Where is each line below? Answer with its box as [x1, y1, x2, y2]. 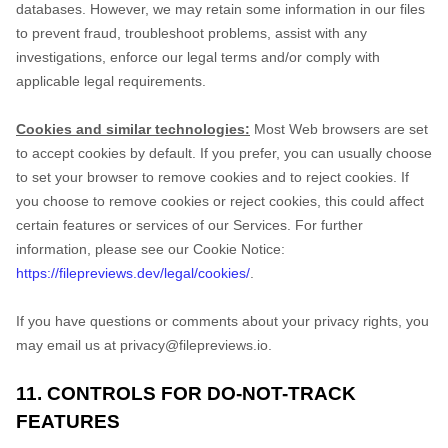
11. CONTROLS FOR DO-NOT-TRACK [16, 383, 356, 404]
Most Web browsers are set [250, 121, 428, 137]
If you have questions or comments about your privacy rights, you [16, 313, 429, 329]
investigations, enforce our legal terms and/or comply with [16, 49, 380, 65]
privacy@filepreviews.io [120, 337, 268, 353]
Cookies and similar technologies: [16, 121, 250, 137]
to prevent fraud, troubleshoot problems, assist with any [16, 25, 367, 41]
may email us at [16, 337, 120, 353]
